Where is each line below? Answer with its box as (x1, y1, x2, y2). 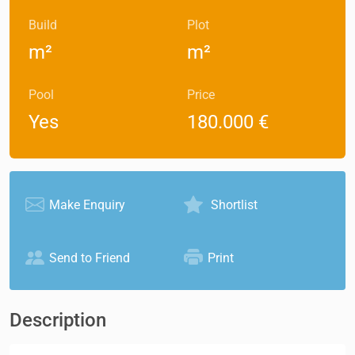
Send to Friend (49, 250, 130, 265)
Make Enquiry (49, 197, 125, 212)
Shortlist (208, 197, 258, 212)
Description (10, 308, 106, 331)
